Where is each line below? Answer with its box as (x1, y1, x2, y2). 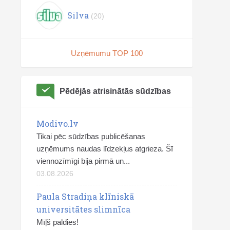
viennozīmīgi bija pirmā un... (36, 157, 130, 165)
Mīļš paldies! (36, 218, 79, 226)
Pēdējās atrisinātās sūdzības (60, 87, 171, 95)
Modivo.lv (36, 118, 79, 129)
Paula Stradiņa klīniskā (36, 191, 134, 202)
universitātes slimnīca (36, 204, 130, 215)
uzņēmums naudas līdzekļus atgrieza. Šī (36, 144, 173, 153)
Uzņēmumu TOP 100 (71, 49, 143, 57)
